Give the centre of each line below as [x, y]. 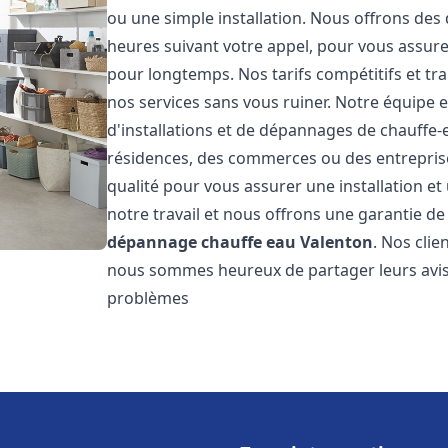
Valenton [337, 242]
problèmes [148, 298]
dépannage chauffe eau [202, 242]
